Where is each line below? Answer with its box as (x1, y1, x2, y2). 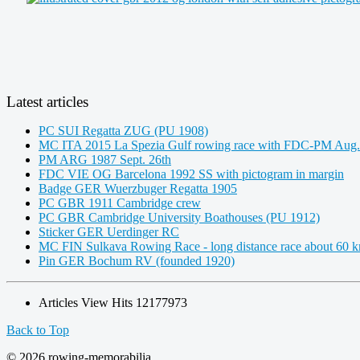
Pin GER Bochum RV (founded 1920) (39, 253, 235, 268)
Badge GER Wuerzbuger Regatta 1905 (39, 181, 237, 195)
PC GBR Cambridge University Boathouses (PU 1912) (39, 210, 320, 224)
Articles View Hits (39, 295, 136, 309)
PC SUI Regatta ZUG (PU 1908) (39, 123, 208, 137)
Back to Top (6, 322, 69, 337)
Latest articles (6, 92, 88, 110)
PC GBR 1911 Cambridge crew (39, 195, 201, 210)
